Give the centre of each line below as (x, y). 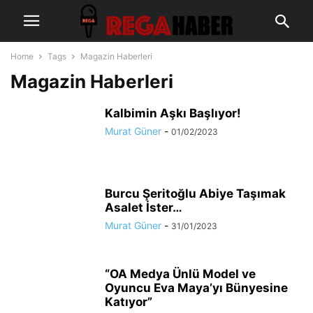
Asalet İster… (144, 208)
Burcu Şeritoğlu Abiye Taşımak (195, 194)
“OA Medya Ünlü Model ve (180, 274)
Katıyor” (129, 302)
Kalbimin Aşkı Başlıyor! (173, 113)
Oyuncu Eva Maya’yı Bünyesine (196, 288)
